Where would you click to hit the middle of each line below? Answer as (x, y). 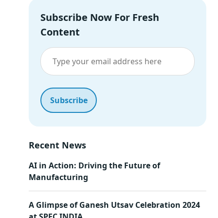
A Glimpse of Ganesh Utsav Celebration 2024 (114, 205)
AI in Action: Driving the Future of (94, 165)
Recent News (57, 145)
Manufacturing (58, 177)
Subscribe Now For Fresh (100, 17)
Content (60, 32)
